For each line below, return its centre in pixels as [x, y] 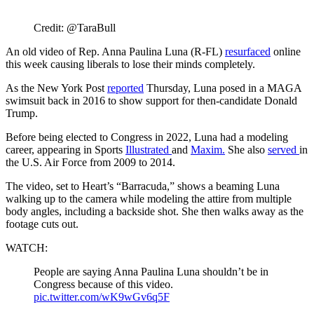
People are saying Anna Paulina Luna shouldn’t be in [151, 271]
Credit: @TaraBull [75, 27]
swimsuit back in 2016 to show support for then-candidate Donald [151, 100]
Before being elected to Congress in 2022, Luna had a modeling [147, 137]
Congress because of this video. [103, 284]
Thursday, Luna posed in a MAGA [223, 88]
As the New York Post [56, 88]
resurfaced [248, 51]
